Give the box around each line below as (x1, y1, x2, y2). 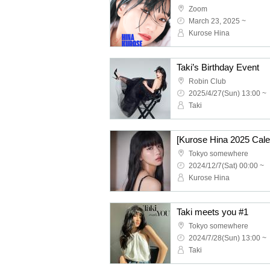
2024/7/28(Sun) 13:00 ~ (189, 234, 266, 242)
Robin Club (189, 77, 226, 86)
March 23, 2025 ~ (189, 17, 246, 25)
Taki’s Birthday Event (177, 62, 259, 72)
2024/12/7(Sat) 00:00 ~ (189, 162, 264, 170)
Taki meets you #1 (177, 207, 248, 217)
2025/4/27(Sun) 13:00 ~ (189, 89, 266, 98)
